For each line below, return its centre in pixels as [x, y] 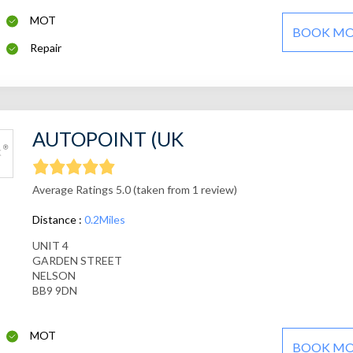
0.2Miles [104, 220]
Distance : [58, 220]
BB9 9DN [54, 291]
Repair [46, 48]
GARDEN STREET [77, 261]
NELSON [54, 276]
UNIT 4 [50, 246]
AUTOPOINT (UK [108, 139]
